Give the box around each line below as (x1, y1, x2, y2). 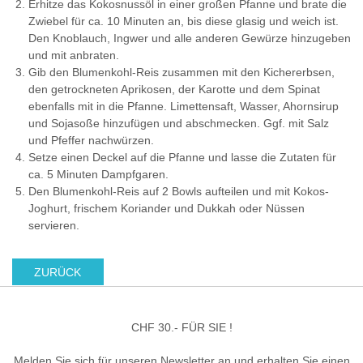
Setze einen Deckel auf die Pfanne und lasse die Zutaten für (28, 150, 336, 164)
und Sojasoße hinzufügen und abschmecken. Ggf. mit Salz (28, 116, 329, 130)
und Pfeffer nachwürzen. (28, 133, 154, 147)
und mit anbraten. (28, 48, 119, 62)
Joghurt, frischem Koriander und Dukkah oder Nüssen (28, 201, 305, 215)
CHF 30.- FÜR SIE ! (130, 321, 233, 335)
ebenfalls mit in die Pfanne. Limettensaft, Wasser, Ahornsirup (28, 99, 339, 113)
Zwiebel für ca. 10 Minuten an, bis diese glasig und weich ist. (28, 14, 339, 28)
